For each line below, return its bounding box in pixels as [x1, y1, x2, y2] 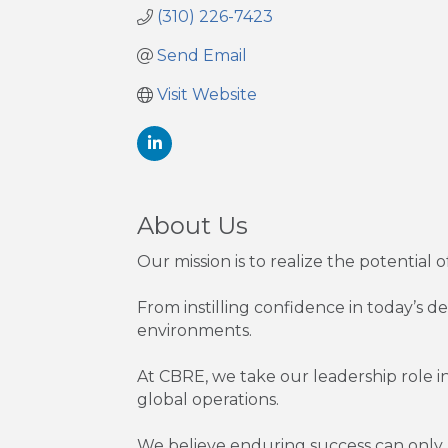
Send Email [157, 46, 247, 66]
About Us [137, 211, 248, 241]
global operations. [137, 390, 279, 410]
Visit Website [157, 85, 257, 105]
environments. [137, 321, 252, 341]
